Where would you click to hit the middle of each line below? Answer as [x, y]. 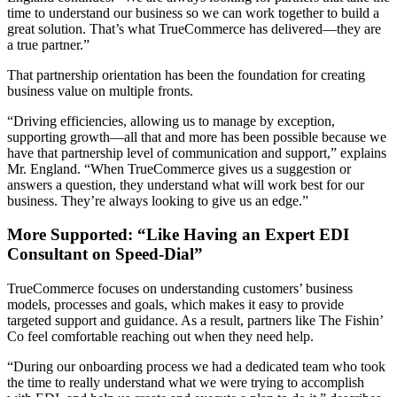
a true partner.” [48, 44]
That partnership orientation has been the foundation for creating [186, 74]
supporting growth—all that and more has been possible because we [197, 136]
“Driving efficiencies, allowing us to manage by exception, [171, 121]
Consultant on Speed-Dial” [105, 254]
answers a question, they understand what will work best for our [186, 184]
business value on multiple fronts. [100, 90]
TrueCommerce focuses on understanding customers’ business [180, 289]
